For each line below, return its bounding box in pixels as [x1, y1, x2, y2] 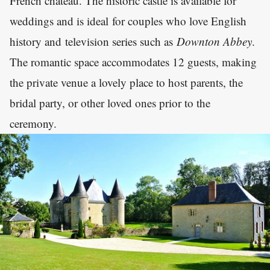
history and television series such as [10, 34, 177, 49]
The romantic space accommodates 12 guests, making [10, 54, 257, 70]
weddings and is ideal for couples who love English [10, 13, 246, 29]
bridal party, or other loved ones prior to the [10, 95, 210, 111]
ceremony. [10, 116, 60, 131]
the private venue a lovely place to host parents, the [10, 75, 243, 90]
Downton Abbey [177, 34, 252, 49]
